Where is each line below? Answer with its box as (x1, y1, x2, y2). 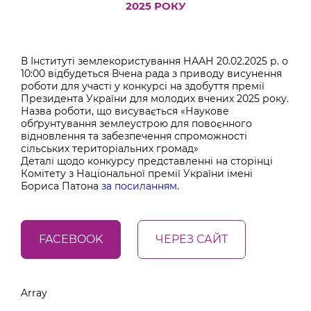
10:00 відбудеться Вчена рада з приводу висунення (21, 67, 282, 80)
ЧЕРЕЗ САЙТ (155, 233, 228, 246)
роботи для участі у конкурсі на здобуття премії (21, 80, 264, 92)
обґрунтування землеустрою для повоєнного (21, 117, 252, 130)
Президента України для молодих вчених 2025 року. (21, 92, 289, 105)
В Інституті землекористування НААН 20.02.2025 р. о (21, 55, 288, 67)
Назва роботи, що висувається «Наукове (21, 105, 229, 117)
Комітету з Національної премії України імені (21, 167, 253, 180)
